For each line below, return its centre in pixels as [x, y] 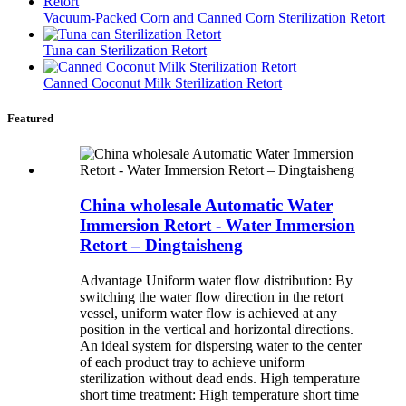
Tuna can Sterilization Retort [125, 51]
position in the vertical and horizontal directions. [217, 329]
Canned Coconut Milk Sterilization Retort [163, 83]
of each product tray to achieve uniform [192, 362]
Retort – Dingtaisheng [161, 246]
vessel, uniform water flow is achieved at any [208, 313]
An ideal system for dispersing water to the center [221, 345]
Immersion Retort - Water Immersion [217, 226]
